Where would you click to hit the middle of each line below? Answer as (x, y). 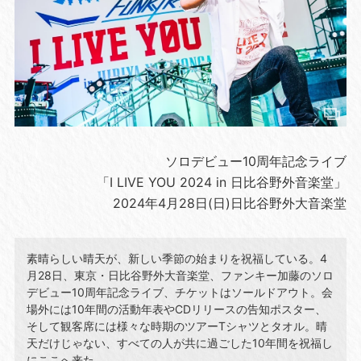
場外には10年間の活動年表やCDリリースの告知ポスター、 (176, 309)
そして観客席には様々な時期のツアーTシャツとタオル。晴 (176, 326)
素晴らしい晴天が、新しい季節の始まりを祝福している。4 (176, 258)
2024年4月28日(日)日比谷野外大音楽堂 (230, 203)
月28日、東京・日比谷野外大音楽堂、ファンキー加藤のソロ (180, 275)
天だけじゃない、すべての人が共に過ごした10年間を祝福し (179, 342)
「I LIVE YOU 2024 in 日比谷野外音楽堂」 (222, 182)
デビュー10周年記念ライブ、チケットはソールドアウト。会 (179, 292)
